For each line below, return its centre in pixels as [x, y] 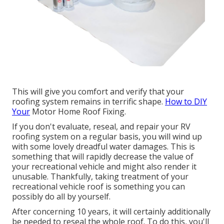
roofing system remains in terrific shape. [88, 101]
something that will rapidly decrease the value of [103, 156]
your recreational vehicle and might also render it [104, 166]
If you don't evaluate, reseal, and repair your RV [101, 126]
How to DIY [186, 101]
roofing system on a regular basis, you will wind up [107, 136]
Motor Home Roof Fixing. [78, 111]
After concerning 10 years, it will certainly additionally [111, 211]
